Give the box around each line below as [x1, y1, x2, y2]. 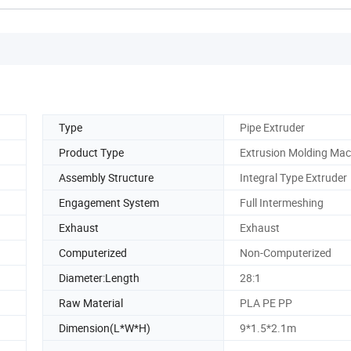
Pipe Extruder [240, 119, 305, 135]
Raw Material [59, 295, 123, 310]
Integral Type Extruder [240, 169, 347, 185]
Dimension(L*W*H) [59, 320, 150, 335]
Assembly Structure [59, 169, 154, 185]
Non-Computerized [240, 244, 331, 260]
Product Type [59, 144, 124, 160]
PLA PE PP [240, 295, 292, 310]
